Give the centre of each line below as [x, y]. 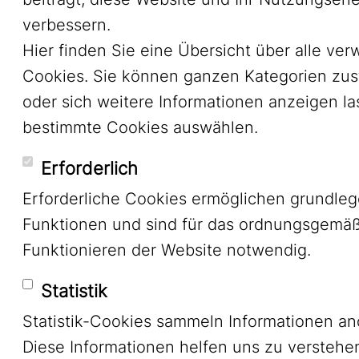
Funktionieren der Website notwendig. [167, 250]
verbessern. [67, 25]
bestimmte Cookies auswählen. [141, 127]
